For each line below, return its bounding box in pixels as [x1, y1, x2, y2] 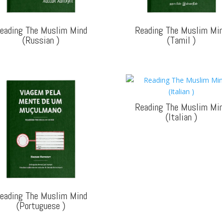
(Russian [22, 33, 56, 47]
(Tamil [166, 33, 193, 47]
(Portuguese [16, 199, 62, 212]
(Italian [165, 110, 194, 123]
